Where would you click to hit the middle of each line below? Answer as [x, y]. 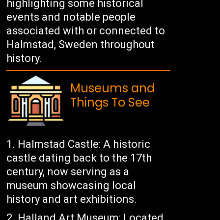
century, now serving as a [68, 172]
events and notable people [71, 17]
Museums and [113, 88]
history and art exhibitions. [72, 199]
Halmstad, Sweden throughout [81, 45]
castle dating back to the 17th [79, 158]
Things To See [110, 103]
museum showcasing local [71, 186]
